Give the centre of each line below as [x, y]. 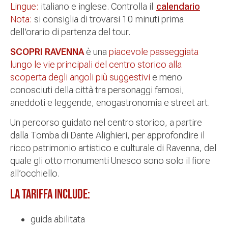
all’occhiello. [35, 174]
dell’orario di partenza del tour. [70, 32]
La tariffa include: [50, 194]
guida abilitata [58, 219]
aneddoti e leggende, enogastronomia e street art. [110, 103]
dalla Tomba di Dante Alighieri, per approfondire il [107, 135]
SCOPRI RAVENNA [48, 52]
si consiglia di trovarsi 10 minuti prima [108, 19]
